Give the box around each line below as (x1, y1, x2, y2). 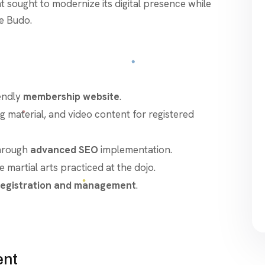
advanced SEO (30, 143, 98, 156)
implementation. (98, 143, 172, 156)
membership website (23, 89, 119, 103)
